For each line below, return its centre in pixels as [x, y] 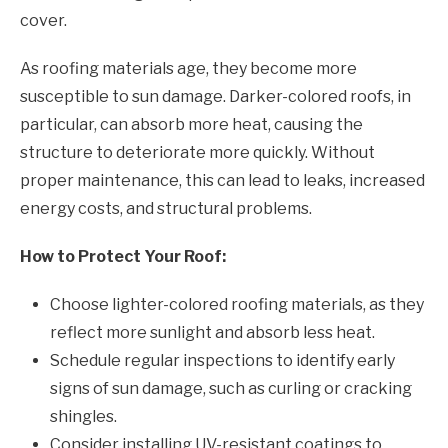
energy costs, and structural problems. [166, 208]
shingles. [83, 416]
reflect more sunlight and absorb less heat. [212, 332]
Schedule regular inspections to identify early [222, 360]
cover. [43, 20]
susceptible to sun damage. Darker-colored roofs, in [215, 96]
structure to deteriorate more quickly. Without [197, 152]
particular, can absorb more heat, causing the [191, 124]
